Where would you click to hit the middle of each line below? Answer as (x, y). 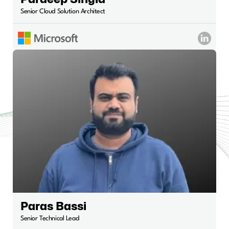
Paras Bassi (53, 206)
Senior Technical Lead (50, 218)
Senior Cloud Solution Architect (63, 12)
